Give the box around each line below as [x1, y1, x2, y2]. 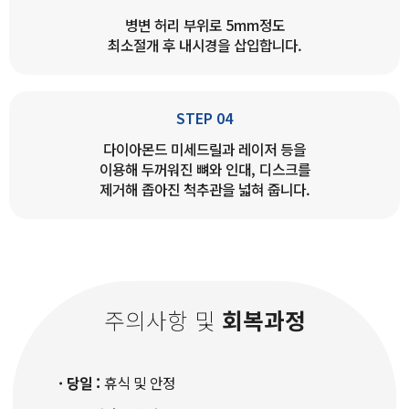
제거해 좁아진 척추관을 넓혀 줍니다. [99, 178, 310, 200]
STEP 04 [176, 107, 233, 129]
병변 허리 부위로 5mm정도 [124, 14, 285, 36]
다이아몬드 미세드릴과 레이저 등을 [103, 138, 306, 160]
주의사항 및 [103, 303, 222, 336]
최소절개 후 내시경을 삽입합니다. [107, 34, 302, 56]
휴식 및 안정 [100, 372, 175, 393]
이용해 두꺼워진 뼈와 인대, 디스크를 [99, 158, 310, 180]
